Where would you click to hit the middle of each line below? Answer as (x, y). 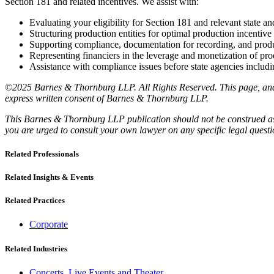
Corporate (49, 224)
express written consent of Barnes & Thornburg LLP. (107, 98)
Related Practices (35, 201)
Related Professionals (42, 154)
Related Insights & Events (49, 177)
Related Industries (36, 248)
